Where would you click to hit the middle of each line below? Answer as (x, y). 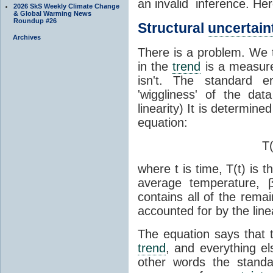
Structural (173, 28)
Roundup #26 (35, 20)
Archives (27, 37)
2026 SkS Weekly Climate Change (66, 6)
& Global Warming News (52, 13)
